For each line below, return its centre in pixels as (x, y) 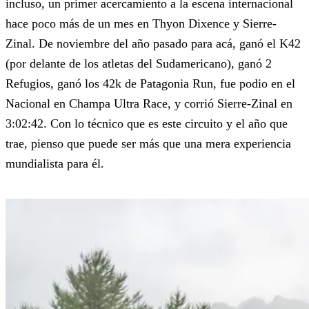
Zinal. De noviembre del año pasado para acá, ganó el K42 (153, 44)
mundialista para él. (55, 164)
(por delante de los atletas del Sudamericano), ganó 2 (139, 64)
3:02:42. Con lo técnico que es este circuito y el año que (147, 124)
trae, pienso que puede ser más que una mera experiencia (148, 144)
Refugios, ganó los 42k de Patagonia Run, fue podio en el (150, 84)
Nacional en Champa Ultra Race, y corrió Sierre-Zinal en (149, 104)
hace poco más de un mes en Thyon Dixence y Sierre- (141, 24)
